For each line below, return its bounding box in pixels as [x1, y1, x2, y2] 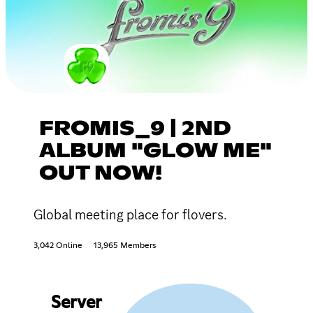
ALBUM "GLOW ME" [39, 141, 272, 161]
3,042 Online [34, 241, 82, 250]
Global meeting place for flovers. [34, 205, 227, 224]
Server [50, 294, 101, 312]
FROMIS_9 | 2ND [39, 119, 231, 139]
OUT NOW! [39, 163, 162, 184]
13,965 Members [94, 241, 156, 250]
